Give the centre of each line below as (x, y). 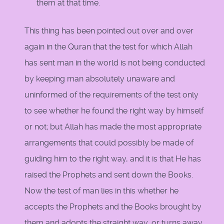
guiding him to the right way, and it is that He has (113, 159)
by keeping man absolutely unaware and (100, 79)
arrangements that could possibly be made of (109, 143)
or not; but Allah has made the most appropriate (113, 127)
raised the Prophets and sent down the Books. (109, 175)
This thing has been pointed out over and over (109, 31)
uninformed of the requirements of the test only (111, 95)
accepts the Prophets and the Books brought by (113, 207)
